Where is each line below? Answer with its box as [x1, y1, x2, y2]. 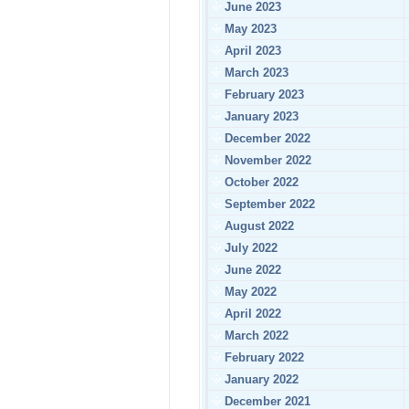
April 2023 [221, 44, 281, 58]
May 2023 [221, 22, 277, 36]
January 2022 [221, 372, 299, 386]
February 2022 [221, 351, 304, 364]
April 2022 [221, 307, 281, 320]
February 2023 [221, 88, 304, 101]
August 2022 [221, 219, 294, 233]
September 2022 [221, 197, 315, 211]
